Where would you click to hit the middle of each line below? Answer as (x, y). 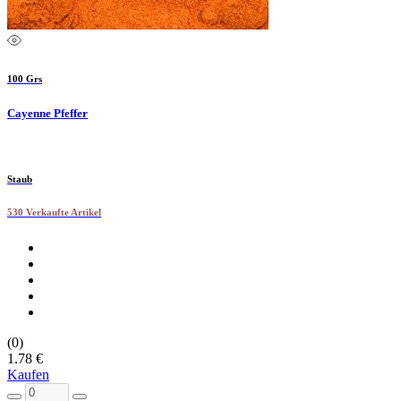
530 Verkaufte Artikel (54, 212)
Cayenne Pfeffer (47, 113)
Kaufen (28, 374)
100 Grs (25, 78)
